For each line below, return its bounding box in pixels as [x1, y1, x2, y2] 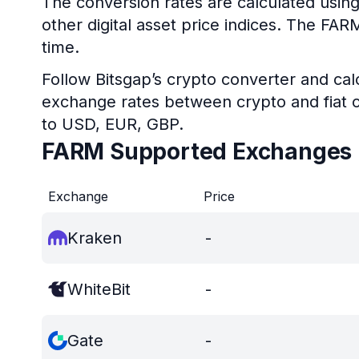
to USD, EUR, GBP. [42, 115, 184, 134]
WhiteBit [67, 280, 131, 299]
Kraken [67, 228, 122, 248]
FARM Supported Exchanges [42, 138, 353, 165]
